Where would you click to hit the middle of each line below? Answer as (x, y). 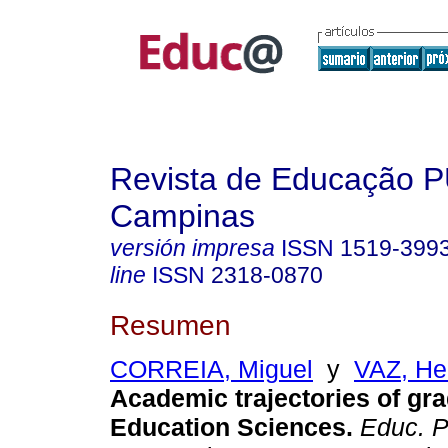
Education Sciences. (231, 427)
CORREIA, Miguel (211, 369)
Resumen (170, 324)
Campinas (182, 216)
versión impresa (192, 248)
